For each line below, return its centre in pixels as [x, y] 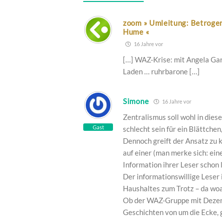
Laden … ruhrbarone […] [161, 72]
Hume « [136, 32]
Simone [136, 101]
